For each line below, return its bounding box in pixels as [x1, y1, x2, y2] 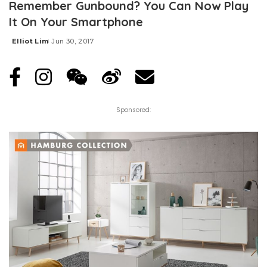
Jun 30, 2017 [51, 37, 94, 46]
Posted [8, 41, 37, 50]
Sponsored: [116, 105, 151, 115]
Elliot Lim [12, 37, 49, 46]
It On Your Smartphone [9, 14, 143, 30]
